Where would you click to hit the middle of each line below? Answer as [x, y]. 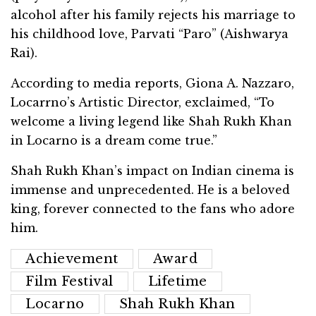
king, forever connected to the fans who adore [153, 209]
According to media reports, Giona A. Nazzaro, [152, 84]
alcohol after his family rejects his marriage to [153, 15]
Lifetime [177, 282]
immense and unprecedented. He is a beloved [150, 190]
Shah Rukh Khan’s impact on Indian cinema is [152, 171]
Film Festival [69, 282]
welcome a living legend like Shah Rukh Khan [151, 122]
